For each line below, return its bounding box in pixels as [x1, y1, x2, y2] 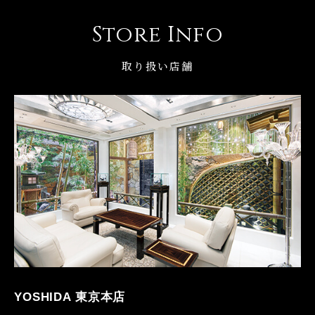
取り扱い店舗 [122, 58, 193, 74]
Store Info [91, 20, 224, 51]
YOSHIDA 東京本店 [14, 290, 126, 304]
